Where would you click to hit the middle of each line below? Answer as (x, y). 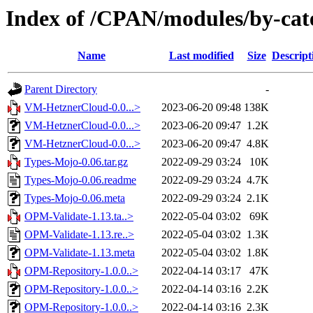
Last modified (201, 56)
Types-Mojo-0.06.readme (80, 180)
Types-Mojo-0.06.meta (75, 198)
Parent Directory (61, 89)
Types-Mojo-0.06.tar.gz (76, 162)
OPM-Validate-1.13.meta (80, 253)
